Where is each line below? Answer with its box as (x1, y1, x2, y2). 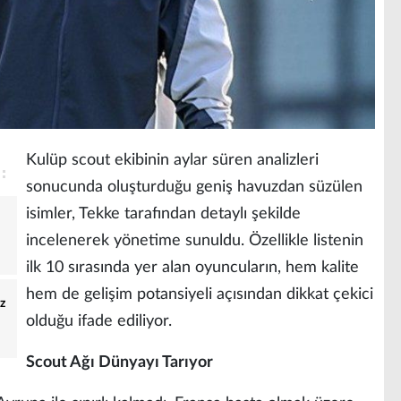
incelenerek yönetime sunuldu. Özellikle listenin (26, 233, 363, 250)
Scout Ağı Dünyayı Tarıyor (26, 354, 213, 371)
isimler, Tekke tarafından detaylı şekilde (26, 206, 301, 223)
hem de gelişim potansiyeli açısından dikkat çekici (26, 286, 373, 303)
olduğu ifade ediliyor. (26, 313, 172, 330)
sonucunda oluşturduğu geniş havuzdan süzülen (26, 179, 363, 196)
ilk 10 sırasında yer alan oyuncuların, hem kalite (26, 260, 359, 277)
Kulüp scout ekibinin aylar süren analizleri (26, 152, 319, 169)
